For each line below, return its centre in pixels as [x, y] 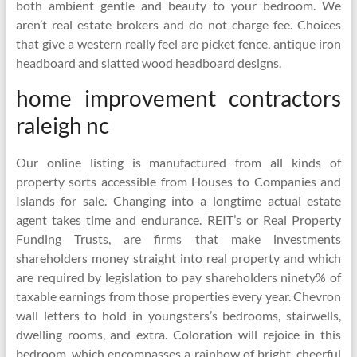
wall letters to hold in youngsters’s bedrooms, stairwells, [178, 315]
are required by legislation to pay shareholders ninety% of [178, 277]
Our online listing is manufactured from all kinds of [178, 162]
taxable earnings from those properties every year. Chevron [178, 296]
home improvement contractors [178, 98]
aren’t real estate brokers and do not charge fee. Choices [178, 24]
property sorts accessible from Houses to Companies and [178, 181]
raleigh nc [62, 125]
